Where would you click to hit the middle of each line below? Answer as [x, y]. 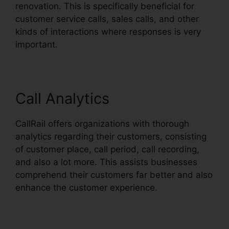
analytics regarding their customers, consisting [111, 137]
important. [37, 45]
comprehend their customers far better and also [114, 175]
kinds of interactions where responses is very [108, 32]
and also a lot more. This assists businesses [106, 162]
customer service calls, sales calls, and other [107, 19]
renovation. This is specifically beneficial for [105, 6]
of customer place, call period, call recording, [107, 150]
